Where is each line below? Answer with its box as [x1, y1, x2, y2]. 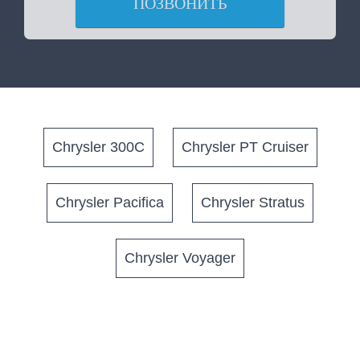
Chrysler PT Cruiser [181, 139, 309, 155]
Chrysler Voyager [125, 250, 235, 266]
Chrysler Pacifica [55, 194, 164, 211]
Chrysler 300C [51, 139, 145, 155]
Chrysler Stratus [201, 194, 305, 211]
